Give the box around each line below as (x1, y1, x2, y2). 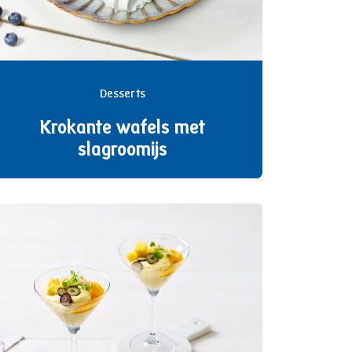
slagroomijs (78, 141, 167, 161)
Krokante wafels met (40, 119, 205, 139)
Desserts (100, 88, 145, 101)
